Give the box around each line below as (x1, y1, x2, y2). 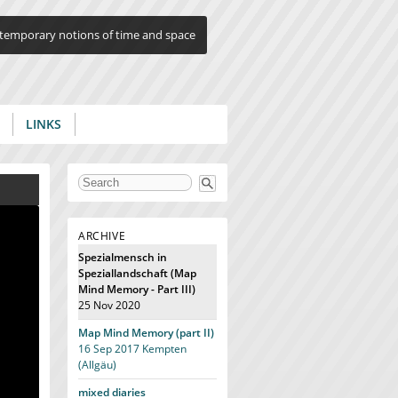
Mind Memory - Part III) (78, 282, 195, 297)
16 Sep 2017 (78, 341, 139, 356)
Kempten (139, 341, 187, 356)
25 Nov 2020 (78, 298, 140, 313)
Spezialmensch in (78, 250, 167, 265)
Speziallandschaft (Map (78, 266, 196, 281)
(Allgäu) (78, 357, 116, 372)
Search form (78, 173, 158, 190)
